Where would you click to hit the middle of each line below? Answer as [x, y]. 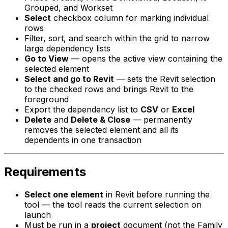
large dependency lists [67, 48]
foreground [47, 99]
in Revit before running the [156, 194]
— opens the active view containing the [146, 58]
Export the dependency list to [82, 109]
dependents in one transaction [83, 140]
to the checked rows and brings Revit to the [109, 89]
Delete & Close [101, 119]
